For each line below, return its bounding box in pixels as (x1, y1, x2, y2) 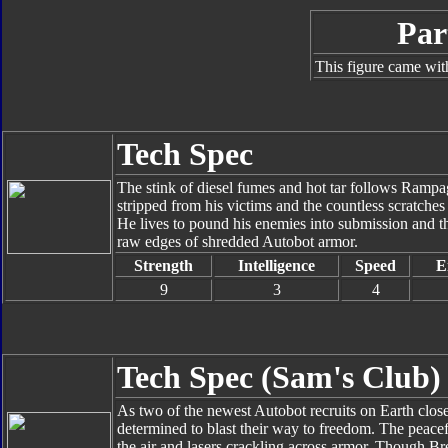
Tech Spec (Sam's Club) (117, 359, 441, 395)
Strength (134, 257, 193, 274)
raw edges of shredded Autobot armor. (117, 233, 358, 250)
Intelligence (238, 257, 315, 274)
